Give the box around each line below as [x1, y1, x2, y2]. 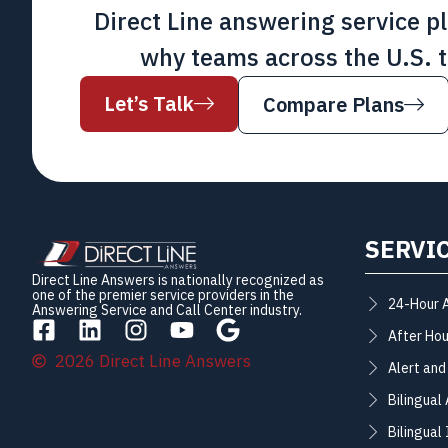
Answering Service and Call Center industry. [32, 299, 302, 321]
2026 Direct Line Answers [54, 348, 251, 374]
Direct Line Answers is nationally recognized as [32, 269, 324, 291]
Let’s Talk [104, 88, 194, 119]
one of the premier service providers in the [32, 284, 294, 306]
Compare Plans [263, 89, 404, 120]
